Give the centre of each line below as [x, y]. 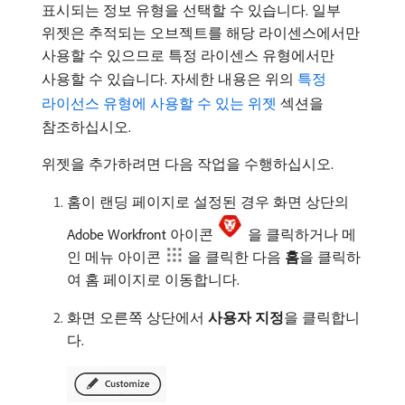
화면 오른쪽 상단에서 [137, 317]
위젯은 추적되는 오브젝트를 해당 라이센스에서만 [201, 33]
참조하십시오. [86, 127]
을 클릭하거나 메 [302, 234]
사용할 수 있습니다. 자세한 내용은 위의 [170, 79]
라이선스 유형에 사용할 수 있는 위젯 [159, 103]
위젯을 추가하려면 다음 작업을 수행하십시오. [188, 164]
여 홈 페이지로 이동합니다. [153, 279]
